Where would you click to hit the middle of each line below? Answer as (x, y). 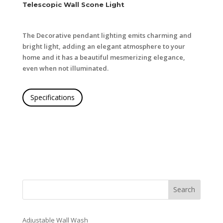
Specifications (52, 98)
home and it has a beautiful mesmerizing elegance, (104, 57)
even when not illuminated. (65, 68)
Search (184, 190)
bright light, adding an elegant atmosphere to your (104, 47)
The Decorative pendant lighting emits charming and (107, 36)
